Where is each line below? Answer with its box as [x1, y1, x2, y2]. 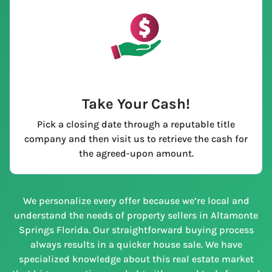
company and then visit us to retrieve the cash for [24, 132, 248, 144]
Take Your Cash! [82, 95, 190, 112]
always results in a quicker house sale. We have [30, 238, 242, 250]
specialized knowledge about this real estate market [18, 253, 254, 265]
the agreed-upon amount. [78, 147, 194, 159]
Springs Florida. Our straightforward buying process [18, 223, 254, 236]
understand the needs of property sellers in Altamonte [14, 209, 258, 221]
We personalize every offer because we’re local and [22, 194, 250, 206]
